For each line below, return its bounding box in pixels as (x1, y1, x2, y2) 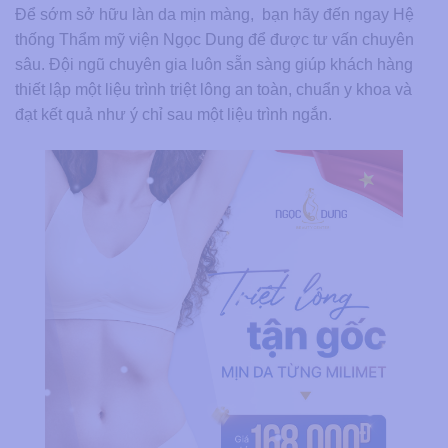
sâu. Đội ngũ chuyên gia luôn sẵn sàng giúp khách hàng (15, 56, 413, 74)
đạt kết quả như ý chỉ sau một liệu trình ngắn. (15, 106, 332, 124)
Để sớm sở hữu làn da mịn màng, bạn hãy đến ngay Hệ (15, 6, 414, 24)
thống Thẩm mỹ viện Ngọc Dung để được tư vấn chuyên (15, 31, 414, 49)
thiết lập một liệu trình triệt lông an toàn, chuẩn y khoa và (15, 81, 412, 99)
